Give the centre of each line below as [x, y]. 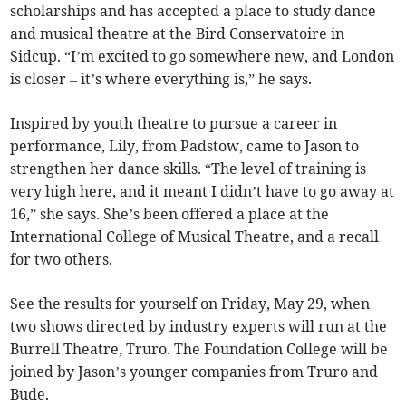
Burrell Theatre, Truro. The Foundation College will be [199, 348]
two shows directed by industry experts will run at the [199, 326]
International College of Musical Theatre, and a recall [195, 236]
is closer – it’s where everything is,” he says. [161, 78]
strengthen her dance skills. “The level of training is [188, 168]
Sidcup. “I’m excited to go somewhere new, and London [203, 56]
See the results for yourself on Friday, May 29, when [190, 303]
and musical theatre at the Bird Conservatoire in [178, 33]
